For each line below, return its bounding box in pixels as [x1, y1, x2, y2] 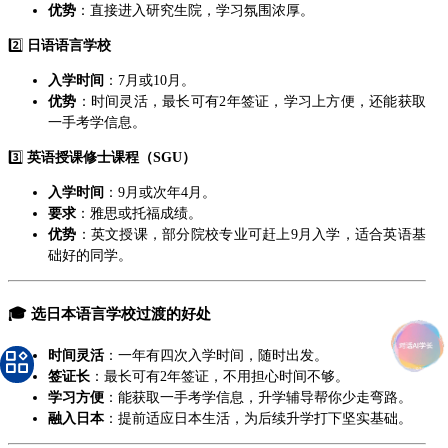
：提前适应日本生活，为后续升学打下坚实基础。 [104, 410, 412, 426]
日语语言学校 [27, 37, 111, 53]
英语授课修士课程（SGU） [27, 149, 196, 165]
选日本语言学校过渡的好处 [31, 304, 211, 322]
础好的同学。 [48, 247, 132, 263]
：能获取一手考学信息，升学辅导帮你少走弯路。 [104, 389, 412, 405]
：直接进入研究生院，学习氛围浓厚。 [76, 2, 314, 18]
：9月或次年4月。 [104, 184, 216, 200]
